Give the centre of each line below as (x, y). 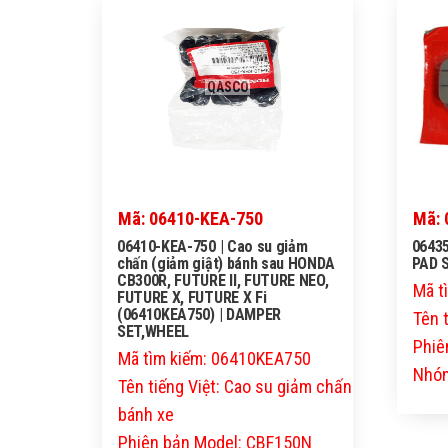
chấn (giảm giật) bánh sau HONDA (226, 264)
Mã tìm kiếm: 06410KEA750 (214, 359)
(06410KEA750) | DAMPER (199, 315)
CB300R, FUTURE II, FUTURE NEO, (223, 281)
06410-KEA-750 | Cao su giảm (212, 247)
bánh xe (146, 415)
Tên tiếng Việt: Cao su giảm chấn (235, 387)
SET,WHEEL (153, 332)
